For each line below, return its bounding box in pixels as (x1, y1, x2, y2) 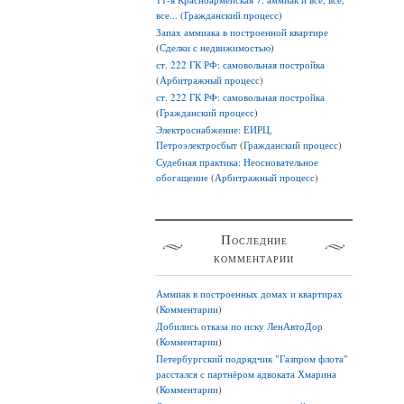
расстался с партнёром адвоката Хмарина (156, 367, 336, 381)
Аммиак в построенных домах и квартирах (156, 287, 343, 301)
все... (156, 8, 178, 23)
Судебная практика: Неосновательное (156, 155, 318, 170)
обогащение (156, 170, 208, 185)
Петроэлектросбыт (156, 138, 237, 152)
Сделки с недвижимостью (160, 41, 271, 55)
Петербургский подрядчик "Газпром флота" (156, 352, 348, 366)
